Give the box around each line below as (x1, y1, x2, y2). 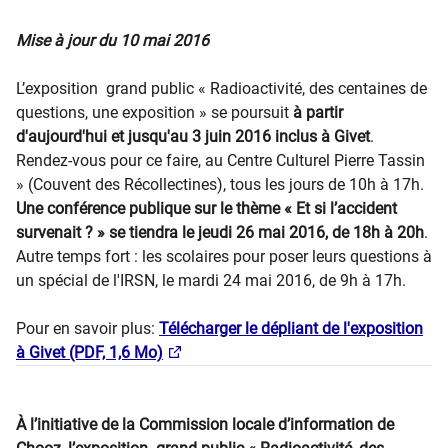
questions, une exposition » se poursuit (16, 103, 293, 122)
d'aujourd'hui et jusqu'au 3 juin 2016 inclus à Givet (16, 127, 370, 146)
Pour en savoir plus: (16, 319, 159, 338)
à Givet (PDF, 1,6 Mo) (16, 343, 163, 362)
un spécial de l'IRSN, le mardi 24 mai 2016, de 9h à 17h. (16, 271, 406, 290)
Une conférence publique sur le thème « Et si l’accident (16, 199, 397, 218)
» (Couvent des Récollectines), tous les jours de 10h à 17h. (16, 175, 424, 194)
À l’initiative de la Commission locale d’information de (16, 415, 394, 434)
